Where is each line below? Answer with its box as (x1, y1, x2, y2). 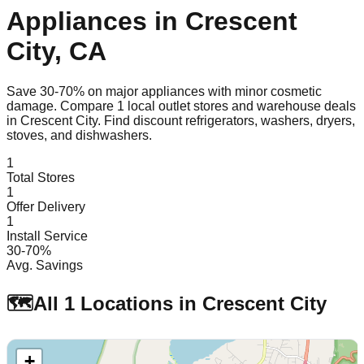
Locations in (75, 292, 202, 314)
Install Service (6, 228, 88, 243)
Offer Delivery (6, 199, 85, 214)
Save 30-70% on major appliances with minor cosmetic (6, 84, 322, 98)
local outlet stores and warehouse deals (124, 98, 356, 113)
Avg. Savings (6, 258, 83, 272)
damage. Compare (6, 98, 117, 113)
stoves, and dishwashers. (6, 128, 152, 142)
